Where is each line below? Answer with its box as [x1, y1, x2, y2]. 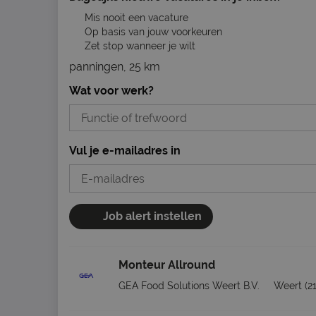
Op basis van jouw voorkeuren [81, 26, 222, 37]
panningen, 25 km [69, 60, 160, 73]
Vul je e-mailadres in [69, 144, 181, 157]
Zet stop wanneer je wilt [81, 40, 195, 51]
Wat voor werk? [69, 84, 154, 97]
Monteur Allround [119, 258, 215, 272]
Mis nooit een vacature [81, 12, 188, 23]
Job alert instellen [103, 209, 202, 223]
